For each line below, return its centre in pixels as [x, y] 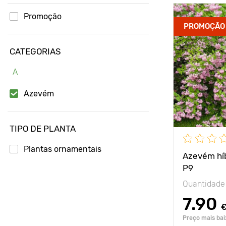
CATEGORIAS [35, 51]
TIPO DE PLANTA [43, 128]
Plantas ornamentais [63, 149]
